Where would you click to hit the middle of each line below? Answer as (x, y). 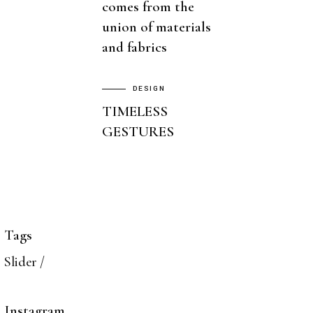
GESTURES (138, 132)
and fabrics (134, 48)
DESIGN (149, 89)
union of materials (156, 27)
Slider (21, 262)
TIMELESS (135, 112)
